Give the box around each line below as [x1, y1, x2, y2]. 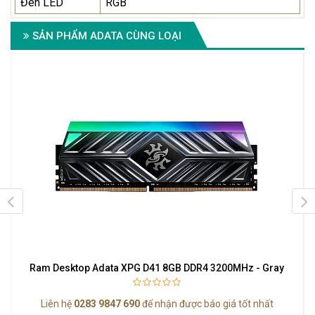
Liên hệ [40, 297, 74, 309]
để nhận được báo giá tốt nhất [139, 297, 274, 309]
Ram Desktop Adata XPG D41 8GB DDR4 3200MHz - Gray [30, 262, 285, 274]
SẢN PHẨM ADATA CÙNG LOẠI [30, 30, 181, 43]
